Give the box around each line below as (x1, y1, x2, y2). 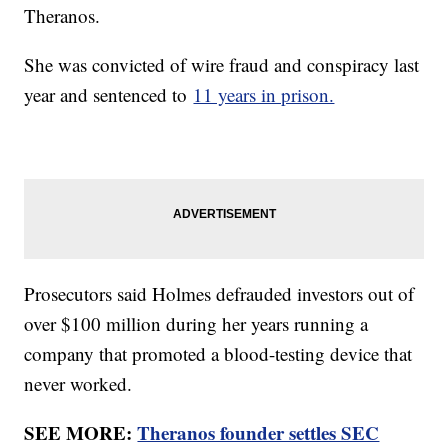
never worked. (24, 371, 139, 397)
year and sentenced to (24, 82, 194, 108)
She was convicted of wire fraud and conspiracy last (24, 52, 420, 78)
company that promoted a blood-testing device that (24, 341, 413, 367)
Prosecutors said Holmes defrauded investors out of (24, 281, 415, 307)
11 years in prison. (193, 82, 335, 108)
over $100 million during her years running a (24, 311, 369, 337)
